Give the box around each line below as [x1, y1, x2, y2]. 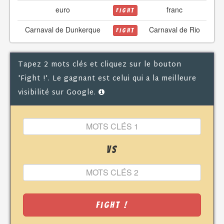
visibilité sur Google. [18, 86, 98, 99]
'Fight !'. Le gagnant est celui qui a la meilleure [18, 72, 196, 85]
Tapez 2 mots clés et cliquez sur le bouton [18, 58, 181, 71]
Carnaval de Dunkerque [24, 24, 100, 34]
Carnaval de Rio [149, 24, 200, 34]
